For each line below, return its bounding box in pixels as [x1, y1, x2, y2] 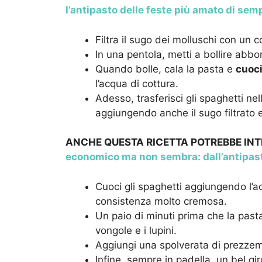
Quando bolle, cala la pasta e [95, 63, 236, 75]
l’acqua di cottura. [95, 77, 178, 89]
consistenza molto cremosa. [95, 195, 227, 207]
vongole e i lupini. [95, 224, 177, 236]
